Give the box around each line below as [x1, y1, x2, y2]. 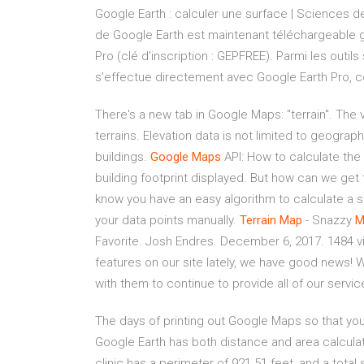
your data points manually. [95, 213, 240, 227]
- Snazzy [302, 213, 355, 227]
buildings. [95, 149, 150, 164]
